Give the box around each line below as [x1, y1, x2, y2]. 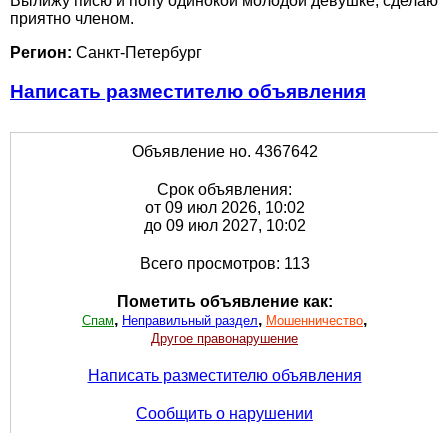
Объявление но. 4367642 [131, 143, 318, 161]
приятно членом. [10, 10, 134, 28]
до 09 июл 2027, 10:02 [143, 217, 306, 235]
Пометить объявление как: [116, 293, 333, 311]
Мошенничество [266, 313, 363, 329]
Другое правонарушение [151, 331, 298, 347]
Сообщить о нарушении [136, 405, 313, 423]
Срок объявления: [157, 181, 292, 199]
